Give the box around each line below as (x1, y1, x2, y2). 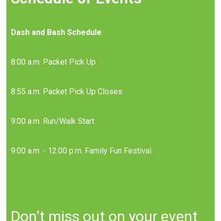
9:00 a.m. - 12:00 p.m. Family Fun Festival (11, 146, 152, 155)
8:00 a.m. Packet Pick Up (11, 57, 98, 67)
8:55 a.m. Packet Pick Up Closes (11, 86, 123, 96)
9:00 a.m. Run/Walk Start (11, 116, 95, 126)
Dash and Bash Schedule (11, 27, 102, 37)
